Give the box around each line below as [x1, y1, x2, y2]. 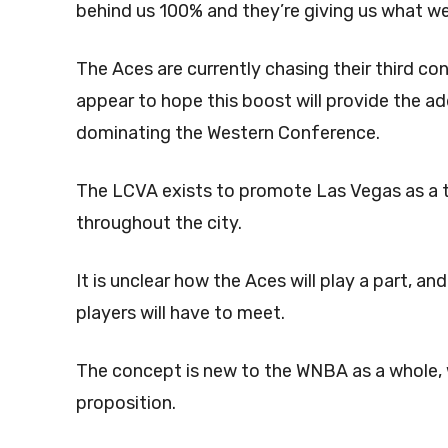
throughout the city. [76, 211, 242, 234]
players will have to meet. [76, 301, 285, 324]
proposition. [76, 391, 176, 414]
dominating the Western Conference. [76, 121, 380, 144]
